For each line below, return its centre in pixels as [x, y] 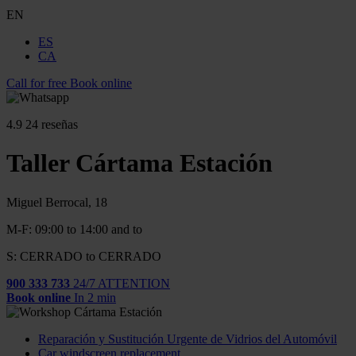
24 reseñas [52, 124]
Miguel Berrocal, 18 [57, 202]
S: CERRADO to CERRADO [84, 256]
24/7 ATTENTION [122, 283]
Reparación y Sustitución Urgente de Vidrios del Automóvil [188, 339]
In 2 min [95, 297]
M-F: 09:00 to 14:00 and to [74, 229]
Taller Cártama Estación [139, 163]
